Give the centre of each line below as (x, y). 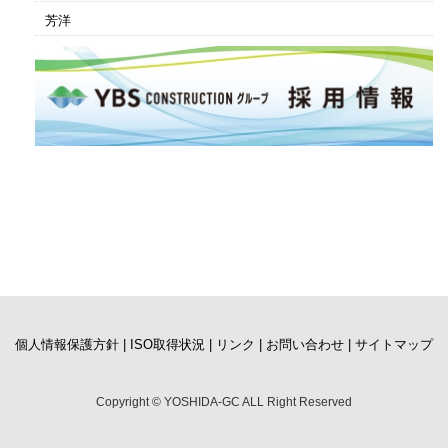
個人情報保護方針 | (70, 344)
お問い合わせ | (308, 344)
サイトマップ (394, 344)
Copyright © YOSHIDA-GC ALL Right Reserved (224, 402)
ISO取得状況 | (171, 344)
